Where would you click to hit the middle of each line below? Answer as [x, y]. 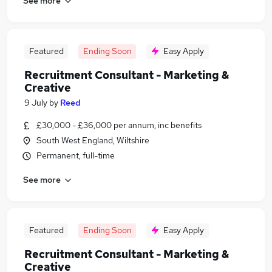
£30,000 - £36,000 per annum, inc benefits [119, 125]
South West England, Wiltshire [93, 140]
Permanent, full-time [76, 155]
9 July [36, 103]
